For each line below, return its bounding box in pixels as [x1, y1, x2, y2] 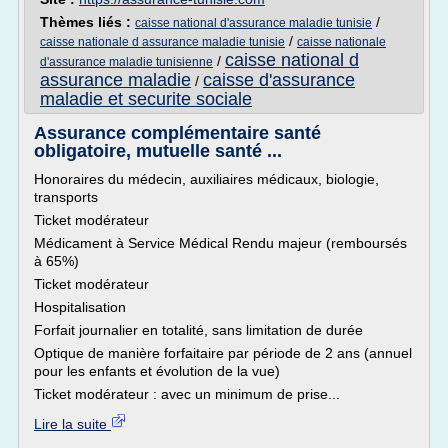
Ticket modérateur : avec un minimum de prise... [34, 386, 340, 402]
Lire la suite [34, 416, 111, 432]
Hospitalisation [34, 299, 126, 315]
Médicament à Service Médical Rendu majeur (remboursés [34, 235, 407, 251]
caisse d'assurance [203, 70, 355, 90]
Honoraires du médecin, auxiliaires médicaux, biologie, [34, 171, 379, 187]
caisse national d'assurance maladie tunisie [135, 16, 372, 30]
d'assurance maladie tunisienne [40, 55, 213, 69]
